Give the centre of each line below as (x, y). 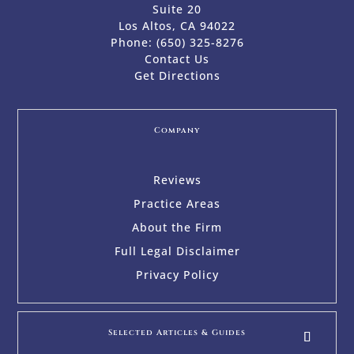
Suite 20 (177, 9)
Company (177, 131)
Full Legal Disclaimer (177, 251)
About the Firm (177, 228)
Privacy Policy (177, 275)
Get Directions (177, 76)
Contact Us (177, 59)
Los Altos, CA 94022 (177, 26)
